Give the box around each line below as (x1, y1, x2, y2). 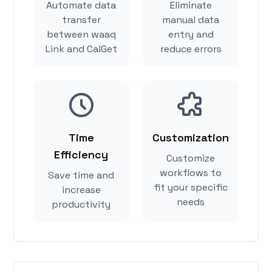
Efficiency (54, 148, 109, 162)
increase (61, 183, 101, 197)
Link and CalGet (45, 42, 117, 56)
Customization (152, 131, 229, 145)
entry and (168, 28, 214, 41)
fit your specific (154, 181, 228, 194)
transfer (61, 13, 101, 27)
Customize (166, 152, 216, 165)
